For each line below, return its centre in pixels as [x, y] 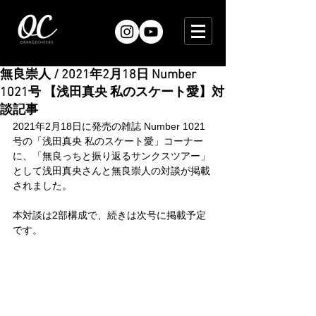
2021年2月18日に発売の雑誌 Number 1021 [109, 126]
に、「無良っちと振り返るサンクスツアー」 [111, 156]
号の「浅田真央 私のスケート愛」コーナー [108, 141]
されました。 [42, 186]
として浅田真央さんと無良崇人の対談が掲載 [111, 171]
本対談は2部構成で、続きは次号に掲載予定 [109, 215]
